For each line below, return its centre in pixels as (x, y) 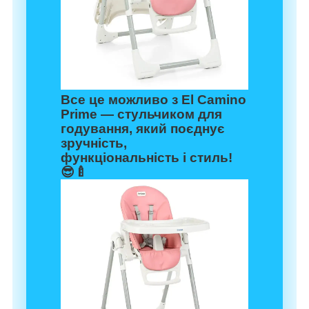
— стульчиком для (160, 114)
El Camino (214, 100)
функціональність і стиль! (147, 158)
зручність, (94, 143)
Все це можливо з (121, 100)
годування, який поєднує (143, 129)
